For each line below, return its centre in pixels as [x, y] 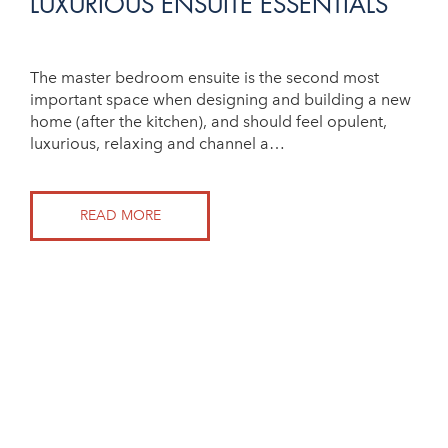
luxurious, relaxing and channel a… [157, 143]
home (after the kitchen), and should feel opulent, [208, 121]
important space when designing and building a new [220, 99]
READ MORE [120, 215]
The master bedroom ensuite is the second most [204, 77]
